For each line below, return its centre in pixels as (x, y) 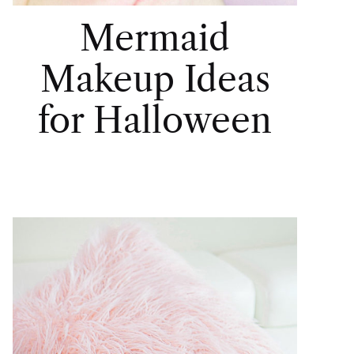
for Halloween (155, 120)
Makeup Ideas (155, 79)
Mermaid (155, 38)
